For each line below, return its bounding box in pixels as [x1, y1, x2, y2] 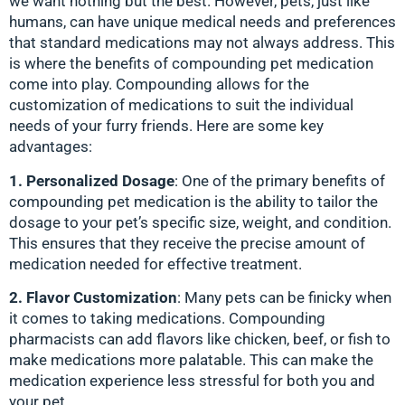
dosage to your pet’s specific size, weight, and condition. [9, 212, 391, 231]
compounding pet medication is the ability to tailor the [9, 192, 378, 211]
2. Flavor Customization [9, 287, 177, 306]
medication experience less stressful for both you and [9, 371, 375, 390]
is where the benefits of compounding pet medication [9, 54, 373, 73]
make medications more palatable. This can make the [9, 350, 373, 369]
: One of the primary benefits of [174, 171, 385, 190]
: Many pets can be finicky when [177, 287, 391, 306]
